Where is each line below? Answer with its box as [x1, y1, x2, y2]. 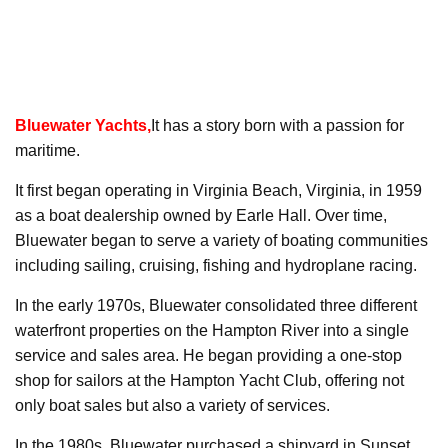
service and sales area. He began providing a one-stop [15, 347, 402, 365]
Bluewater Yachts [15, 117, 147, 135]
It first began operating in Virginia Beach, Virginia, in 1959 [15, 182, 422, 200]
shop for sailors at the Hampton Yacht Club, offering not [15, 372, 404, 390]
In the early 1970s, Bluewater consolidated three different [15, 297, 417, 315]
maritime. [15, 142, 80, 160]
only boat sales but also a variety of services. [15, 397, 330, 415]
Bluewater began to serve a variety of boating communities [15, 232, 428, 250]
